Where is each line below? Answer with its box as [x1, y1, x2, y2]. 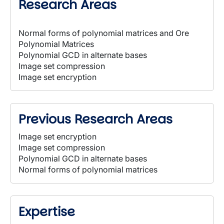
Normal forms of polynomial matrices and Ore [18, 28, 189, 38]
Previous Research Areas [18, 110, 172, 128]
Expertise [18, 203, 75, 220]
